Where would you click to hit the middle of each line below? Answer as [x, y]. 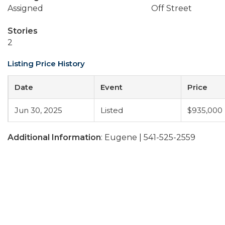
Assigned [25, 8]
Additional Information [54, 137]
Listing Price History [46, 64]
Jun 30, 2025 [38, 110]
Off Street [171, 8]
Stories [23, 31]
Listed [112, 110]
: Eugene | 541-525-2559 [148, 137]
